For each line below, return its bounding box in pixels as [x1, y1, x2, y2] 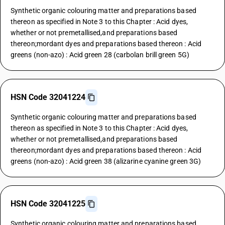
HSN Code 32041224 [11, 92, 85, 102]
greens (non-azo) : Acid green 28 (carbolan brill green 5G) [11, 51, 189, 59]
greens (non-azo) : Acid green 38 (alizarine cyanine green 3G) [11, 157, 201, 165]
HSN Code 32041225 [11, 199, 85, 208]
